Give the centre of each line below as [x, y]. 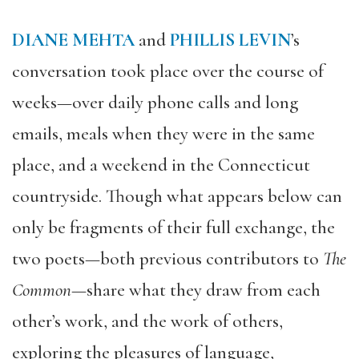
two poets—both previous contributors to [167, 259]
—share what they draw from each [196, 290]
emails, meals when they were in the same [163, 134]
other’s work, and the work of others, [147, 322]
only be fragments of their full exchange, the [173, 228]
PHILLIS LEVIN [230, 40]
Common [42, 290]
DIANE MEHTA [73, 40]
